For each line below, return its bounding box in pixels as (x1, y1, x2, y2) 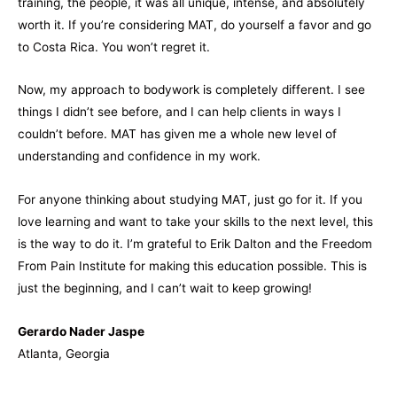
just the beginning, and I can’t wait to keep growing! (18, 281, 312, 296)
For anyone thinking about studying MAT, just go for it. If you (18, 192, 362, 207)
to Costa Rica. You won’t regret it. (18, 39, 210, 54)
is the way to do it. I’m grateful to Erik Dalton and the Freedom (18, 237, 372, 252)
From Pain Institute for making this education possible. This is (18, 259, 367, 274)
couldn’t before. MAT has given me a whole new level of (18, 127, 337, 142)
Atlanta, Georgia (18, 346, 110, 362)
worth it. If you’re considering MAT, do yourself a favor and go (18, 17, 371, 32)
